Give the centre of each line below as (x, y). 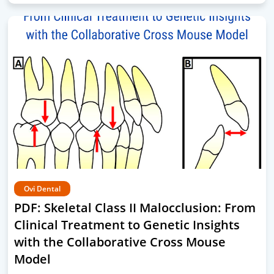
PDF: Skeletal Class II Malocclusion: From (135, 208)
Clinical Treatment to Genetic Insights (127, 225)
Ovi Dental (42, 189)
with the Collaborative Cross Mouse (120, 242)
